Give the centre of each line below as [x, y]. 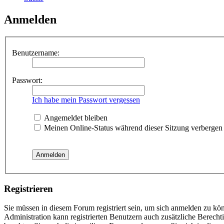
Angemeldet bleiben [75, 117]
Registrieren [28, 188]
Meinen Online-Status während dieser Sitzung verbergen [132, 127]
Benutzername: [36, 52]
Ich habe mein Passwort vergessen [86, 99]
